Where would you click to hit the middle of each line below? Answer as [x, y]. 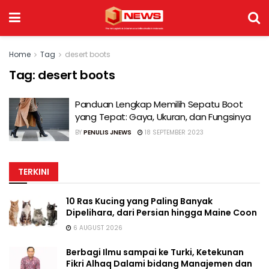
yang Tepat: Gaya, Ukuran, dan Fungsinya [163, 117]
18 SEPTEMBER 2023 [173, 132]
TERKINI [34, 171]
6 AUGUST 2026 [97, 228]
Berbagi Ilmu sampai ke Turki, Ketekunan [155, 252]
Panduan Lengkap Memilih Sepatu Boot [159, 104]
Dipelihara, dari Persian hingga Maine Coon [162, 212]
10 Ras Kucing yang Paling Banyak [139, 201]
